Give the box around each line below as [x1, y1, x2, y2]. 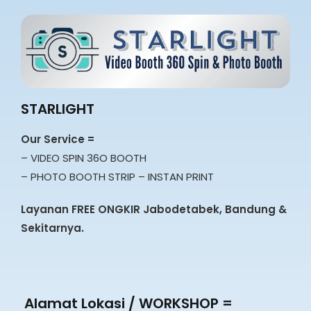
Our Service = [21, 132, 97, 147]
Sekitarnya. [21, 221, 84, 236]
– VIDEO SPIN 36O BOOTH [21, 151, 146, 166]
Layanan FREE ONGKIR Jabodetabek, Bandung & [21, 202, 287, 217]
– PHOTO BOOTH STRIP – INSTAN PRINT [21, 169, 214, 185]
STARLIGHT [21, 99, 94, 119]
